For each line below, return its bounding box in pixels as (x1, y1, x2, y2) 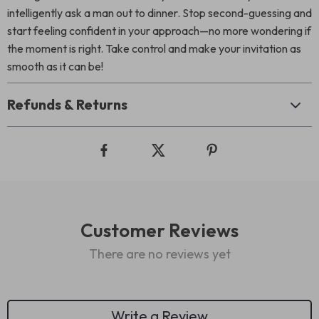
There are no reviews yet (88, 246, 231, 262)
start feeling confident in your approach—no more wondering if (7, 23, 311, 38)
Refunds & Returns (7, 95, 127, 113)
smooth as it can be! (7, 59, 103, 73)
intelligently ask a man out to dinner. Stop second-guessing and (7, 6, 312, 20)
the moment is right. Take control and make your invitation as (7, 41, 301, 56)
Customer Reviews (80, 219, 239, 242)
